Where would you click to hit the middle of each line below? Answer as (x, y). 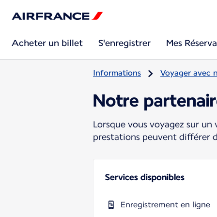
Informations (117, 73)
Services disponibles (145, 177)
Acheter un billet (47, 43)
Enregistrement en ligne (165, 204)
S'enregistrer (124, 43)
